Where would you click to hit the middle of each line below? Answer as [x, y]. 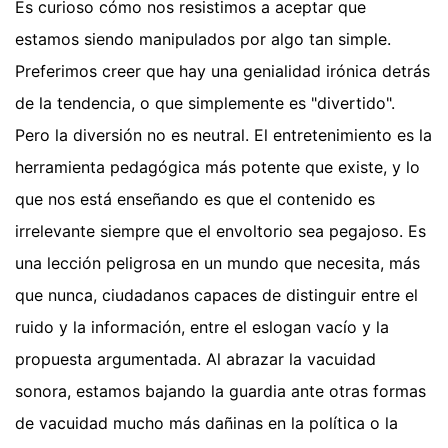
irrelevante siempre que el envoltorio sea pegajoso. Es [220, 230]
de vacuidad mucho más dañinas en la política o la [206, 422]
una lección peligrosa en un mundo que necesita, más [217, 262]
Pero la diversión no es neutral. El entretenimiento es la [223, 134]
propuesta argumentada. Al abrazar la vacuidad [195, 358]
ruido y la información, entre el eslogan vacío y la [202, 326]
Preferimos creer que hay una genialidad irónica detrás [222, 70]
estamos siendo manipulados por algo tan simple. [203, 38]
